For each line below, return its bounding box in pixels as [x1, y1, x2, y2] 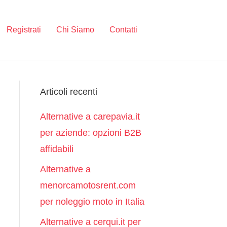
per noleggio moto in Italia [40, 197, 144, 207]
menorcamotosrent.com [40, 180, 136, 191]
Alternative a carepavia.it [40, 111, 140, 122]
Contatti [109, 25, 137, 34]
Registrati [7, 25, 41, 34]
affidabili [40, 144, 73, 154]
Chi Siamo [56, 25, 94, 34]
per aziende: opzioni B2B [40, 128, 141, 138]
